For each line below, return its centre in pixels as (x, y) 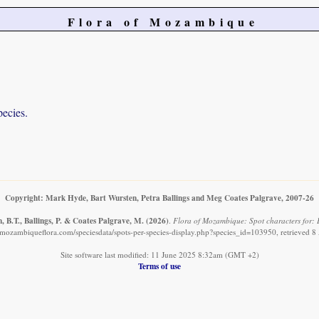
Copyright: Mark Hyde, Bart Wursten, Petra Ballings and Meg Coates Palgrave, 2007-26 (159, 198)
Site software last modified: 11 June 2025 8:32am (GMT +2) (159, 255)
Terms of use (159, 266)
